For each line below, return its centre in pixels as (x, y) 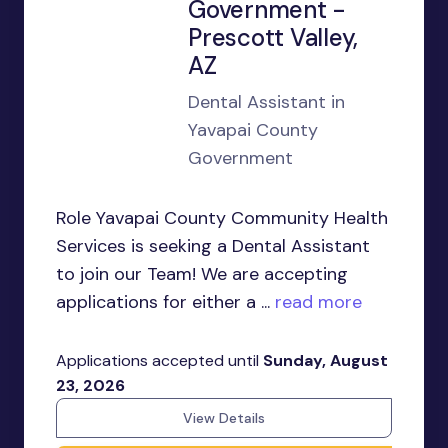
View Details (224, 418)
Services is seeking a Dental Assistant (213, 246)
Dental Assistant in (266, 102)
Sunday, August (325, 360)
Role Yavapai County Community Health (222, 218)
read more (316, 302)
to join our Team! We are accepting (202, 274)
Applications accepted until (159, 360)
